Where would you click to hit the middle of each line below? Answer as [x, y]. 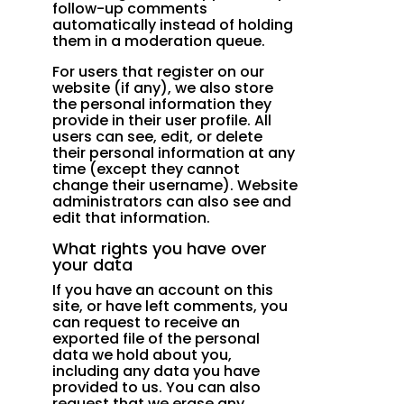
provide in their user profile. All [162, 121]
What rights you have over [160, 249]
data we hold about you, [142, 355]
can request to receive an [147, 323]
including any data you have [156, 372]
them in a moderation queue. [159, 41]
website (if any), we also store [163, 88]
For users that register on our [159, 72]
